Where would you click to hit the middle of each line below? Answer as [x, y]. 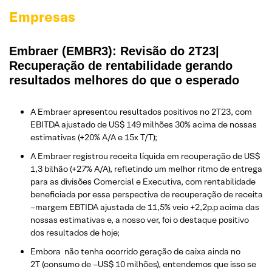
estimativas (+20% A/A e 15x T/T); [94, 137]
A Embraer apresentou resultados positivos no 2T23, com [141, 111]
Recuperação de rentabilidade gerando [121, 65]
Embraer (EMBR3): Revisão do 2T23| [114, 51]
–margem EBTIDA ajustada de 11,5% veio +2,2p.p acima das [145, 207]
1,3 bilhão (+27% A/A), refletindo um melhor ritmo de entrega [146, 168]
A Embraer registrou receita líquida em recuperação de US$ [145, 156]
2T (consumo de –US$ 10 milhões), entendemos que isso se [143, 264]
